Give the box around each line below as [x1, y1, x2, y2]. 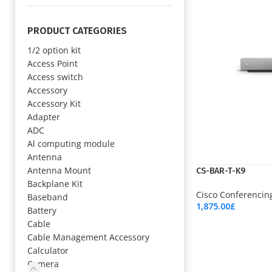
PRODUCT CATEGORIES [27, 25, 127, 36]
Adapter [27, 111, 60, 123]
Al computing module [27, 138, 115, 149]
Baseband [27, 191, 68, 203]
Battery [27, 205, 56, 216]
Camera [27, 258, 59, 270]
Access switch [27, 71, 83, 83]
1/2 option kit [27, 44, 81, 56]
